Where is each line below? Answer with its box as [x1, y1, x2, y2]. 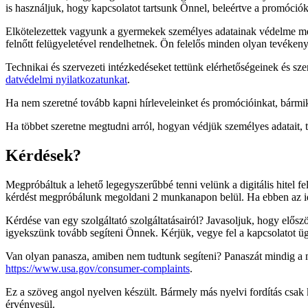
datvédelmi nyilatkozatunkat [5, 73, 127, 85]
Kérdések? [5, 146, 81, 164]
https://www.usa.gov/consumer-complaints [5, 262, 190, 274]
